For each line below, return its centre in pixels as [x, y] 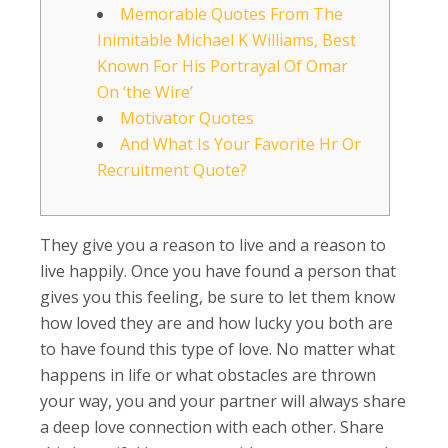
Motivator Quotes [187, 117]
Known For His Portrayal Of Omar [222, 65]
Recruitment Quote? [172, 169]
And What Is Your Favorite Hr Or [240, 143]
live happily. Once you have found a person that [218, 270]
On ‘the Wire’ [145, 91]
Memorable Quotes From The [231, 13]
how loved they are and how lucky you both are [216, 322]
